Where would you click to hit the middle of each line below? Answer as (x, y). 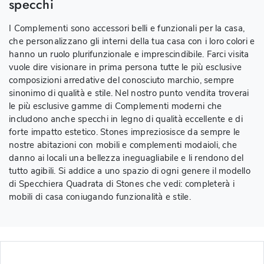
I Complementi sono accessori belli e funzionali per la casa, (127, 28)
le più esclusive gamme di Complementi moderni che (115, 106)
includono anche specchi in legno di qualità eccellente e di (126, 119)
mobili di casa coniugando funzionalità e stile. (100, 197)
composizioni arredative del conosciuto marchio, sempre (122, 80)
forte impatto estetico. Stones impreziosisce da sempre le (125, 132)
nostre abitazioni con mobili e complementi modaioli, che (123, 145)
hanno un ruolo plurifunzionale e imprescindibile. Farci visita (129, 54)
